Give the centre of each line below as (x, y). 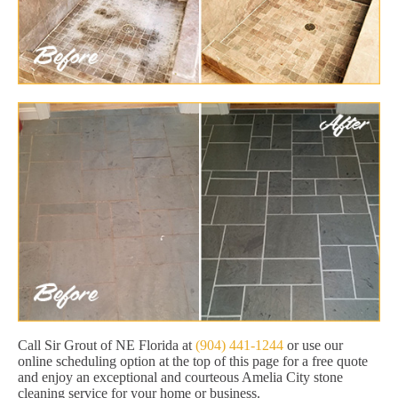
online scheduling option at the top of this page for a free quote (193, 362)
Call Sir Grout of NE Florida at (107, 346)
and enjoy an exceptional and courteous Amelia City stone (180, 378)
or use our (313, 346)
